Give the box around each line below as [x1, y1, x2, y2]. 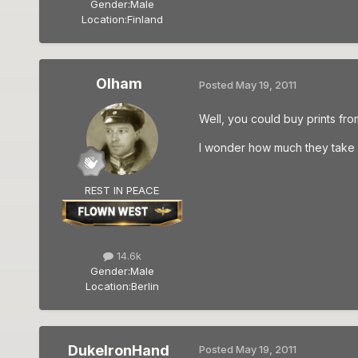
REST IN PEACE [85, 184, 160, 197]
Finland [126, 13, 163, 26]
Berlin [130, 279, 159, 292]
